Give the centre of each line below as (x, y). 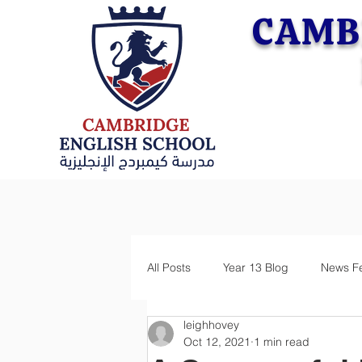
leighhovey (211, 325)
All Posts (169, 267)
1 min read (282, 342)
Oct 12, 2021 (217, 342)
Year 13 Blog (256, 267)
